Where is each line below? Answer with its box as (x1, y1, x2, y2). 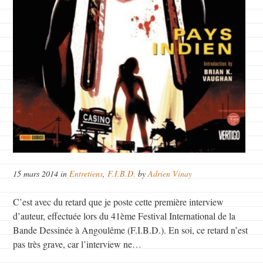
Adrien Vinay (148, 167, 193, 179)
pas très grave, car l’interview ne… (13, 237, 142, 250)
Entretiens (69, 167, 103, 179)
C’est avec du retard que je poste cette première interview (13, 195, 224, 208)
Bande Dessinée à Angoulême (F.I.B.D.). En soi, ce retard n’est (13, 223, 248, 236)
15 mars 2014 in (13, 167, 70, 179)
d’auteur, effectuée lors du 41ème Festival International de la (13, 209, 236, 222)
